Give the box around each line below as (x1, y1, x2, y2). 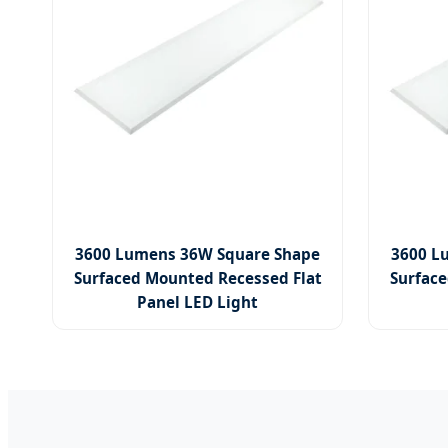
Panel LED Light (137, 291, 259, 312)
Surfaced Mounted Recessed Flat (73, 267, 322, 288)
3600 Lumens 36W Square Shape (75, 243, 321, 264)
